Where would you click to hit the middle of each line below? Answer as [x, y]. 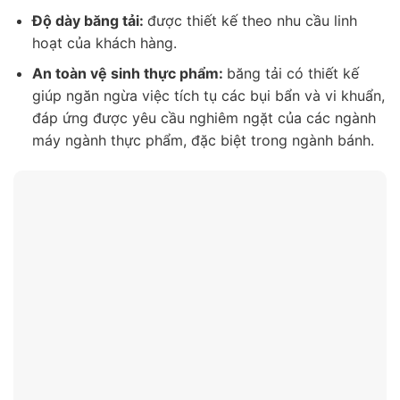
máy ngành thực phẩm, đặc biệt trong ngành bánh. [203, 141]
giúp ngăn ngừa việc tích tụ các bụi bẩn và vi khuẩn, [208, 96]
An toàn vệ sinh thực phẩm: [129, 74]
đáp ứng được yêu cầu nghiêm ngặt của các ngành [204, 118]
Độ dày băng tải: [89, 20]
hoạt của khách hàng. [104, 42]
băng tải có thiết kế [292, 74]
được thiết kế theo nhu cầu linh [252, 20]
